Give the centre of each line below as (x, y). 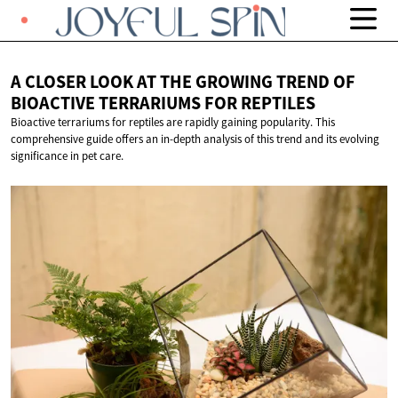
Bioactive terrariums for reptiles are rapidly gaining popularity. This (173, 123)
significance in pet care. (67, 156)
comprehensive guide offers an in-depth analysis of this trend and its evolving (195, 139)
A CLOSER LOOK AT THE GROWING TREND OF (183, 82)
